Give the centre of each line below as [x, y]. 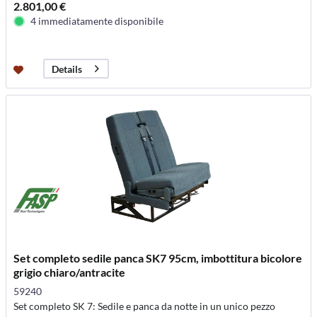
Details [67, 69]
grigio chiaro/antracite [70, 272]
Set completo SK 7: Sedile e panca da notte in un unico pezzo [145, 306]
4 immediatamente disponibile [97, 21]
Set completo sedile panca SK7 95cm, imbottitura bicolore [158, 258]
